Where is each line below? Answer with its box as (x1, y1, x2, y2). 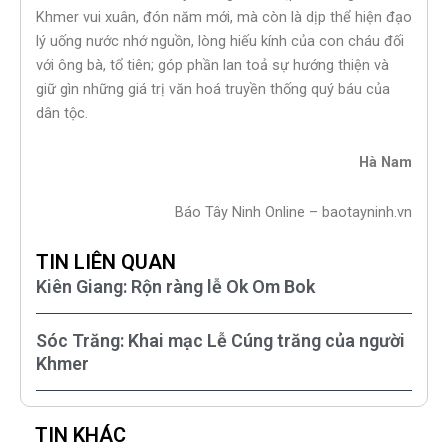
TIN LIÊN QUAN (36, 250, 176, 275)
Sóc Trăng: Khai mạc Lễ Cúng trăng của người (36, 330, 405, 352)
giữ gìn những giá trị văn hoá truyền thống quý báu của (36, 79, 390, 98)
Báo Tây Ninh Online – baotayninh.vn (175, 202, 412, 221)
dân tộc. (36, 103, 88, 122)
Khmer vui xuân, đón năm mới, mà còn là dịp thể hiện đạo (36, 7, 412, 26)
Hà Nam (359, 153, 412, 172)
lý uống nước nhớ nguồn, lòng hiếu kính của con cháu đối (36, 31, 404, 50)
